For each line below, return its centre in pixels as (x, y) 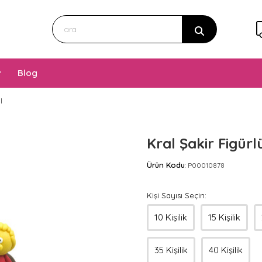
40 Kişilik (226, 250)
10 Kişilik (171, 217)
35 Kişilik (171, 250)
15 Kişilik (224, 217)
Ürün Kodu (166, 165)
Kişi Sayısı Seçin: (177, 195)
